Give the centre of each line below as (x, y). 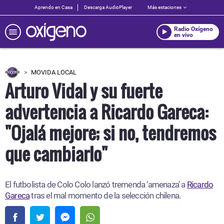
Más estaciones (164, 7)
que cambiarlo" (56, 153)
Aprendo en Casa (53, 7)
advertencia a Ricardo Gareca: (107, 111)
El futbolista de (30, 184)
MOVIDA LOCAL (54, 72)
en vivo (183, 35)
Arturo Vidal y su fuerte (84, 90)
